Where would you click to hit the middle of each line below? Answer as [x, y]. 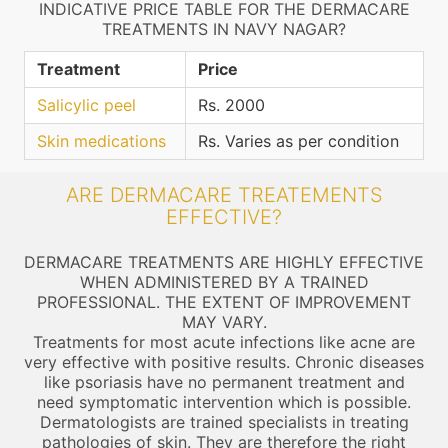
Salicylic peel [86, 105]
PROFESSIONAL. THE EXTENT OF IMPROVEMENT [224, 302]
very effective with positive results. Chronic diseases [224, 362]
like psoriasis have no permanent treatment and [224, 382]
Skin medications [101, 141]
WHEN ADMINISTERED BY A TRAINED [224, 282]
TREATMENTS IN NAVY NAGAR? [224, 29]
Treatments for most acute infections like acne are [224, 342]
